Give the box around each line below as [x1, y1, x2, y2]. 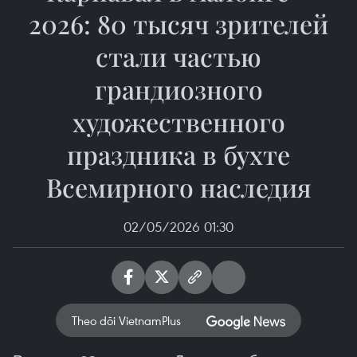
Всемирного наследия [45, 170, 312, 204]
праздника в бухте [67, 137, 290, 171]
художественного [72, 104, 285, 139]
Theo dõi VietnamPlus [72, 312, 181, 328]
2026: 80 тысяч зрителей [29, 6, 328, 41]
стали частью [96, 39, 261, 73]
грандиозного [94, 72, 263, 106]
